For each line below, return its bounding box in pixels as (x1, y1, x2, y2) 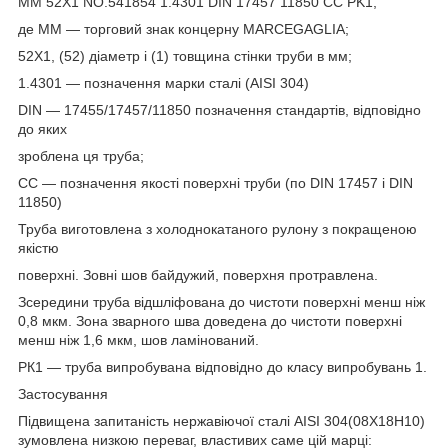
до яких (18, 120, 71, 137)
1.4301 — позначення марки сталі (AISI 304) (18, 74, 309, 91)
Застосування (18, 385, 108, 402)
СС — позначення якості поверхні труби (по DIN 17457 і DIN (18, 174, 413, 191)
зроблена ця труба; (18, 147, 144, 164)
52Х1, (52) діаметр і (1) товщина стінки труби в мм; (18, 47, 352, 64)
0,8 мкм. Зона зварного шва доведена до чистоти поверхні (18, 312, 402, 329)
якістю (18, 239, 59, 256)
